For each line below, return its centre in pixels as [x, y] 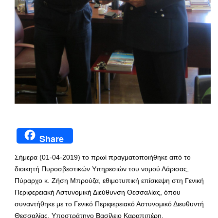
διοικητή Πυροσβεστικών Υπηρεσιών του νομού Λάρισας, [102, 169]
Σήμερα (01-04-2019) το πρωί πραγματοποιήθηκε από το [103, 157]
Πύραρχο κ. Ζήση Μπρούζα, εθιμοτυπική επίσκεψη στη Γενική [109, 180]
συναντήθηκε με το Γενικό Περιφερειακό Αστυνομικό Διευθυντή [109, 204]
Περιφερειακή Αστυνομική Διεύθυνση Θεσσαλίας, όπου [98, 192]
